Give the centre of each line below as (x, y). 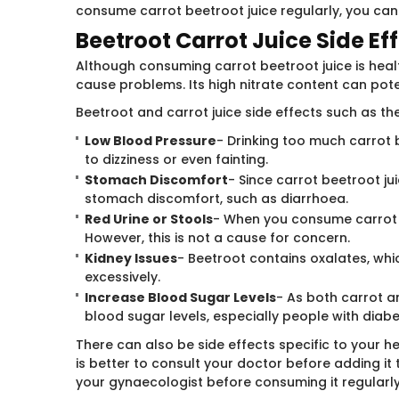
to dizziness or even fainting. (177, 159)
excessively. (123, 277)
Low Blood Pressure (151, 141)
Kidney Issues (131, 258)
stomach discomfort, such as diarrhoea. (217, 199)
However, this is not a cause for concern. (218, 238)
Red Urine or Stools (149, 219)
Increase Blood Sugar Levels (181, 297)
